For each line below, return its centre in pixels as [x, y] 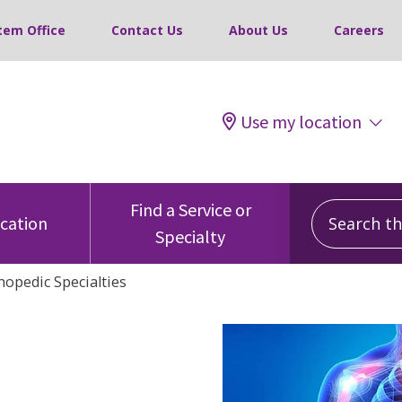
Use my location [301, 122]
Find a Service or [190, 210]
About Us [258, 30]
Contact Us [147, 30]
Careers [359, 30]
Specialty [190, 236]
